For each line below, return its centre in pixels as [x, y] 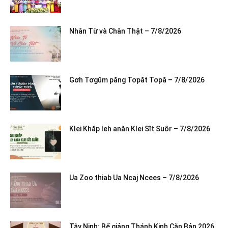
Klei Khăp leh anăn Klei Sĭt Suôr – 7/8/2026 [140, 129]
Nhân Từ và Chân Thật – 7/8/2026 [125, 31]
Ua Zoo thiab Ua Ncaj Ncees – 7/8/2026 [134, 178]
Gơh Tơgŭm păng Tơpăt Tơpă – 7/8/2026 [138, 80]
